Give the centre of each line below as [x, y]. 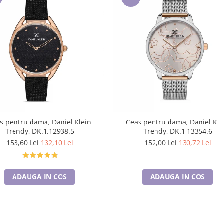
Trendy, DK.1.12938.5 [39, 131]
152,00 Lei [161, 143]
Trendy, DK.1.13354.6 [178, 131]
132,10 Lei [57, 143]
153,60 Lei [23, 143]
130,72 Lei [195, 143]
